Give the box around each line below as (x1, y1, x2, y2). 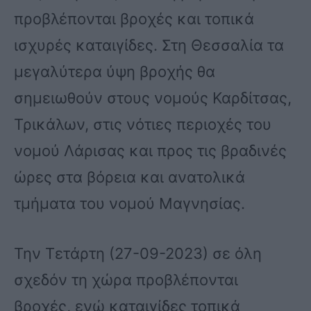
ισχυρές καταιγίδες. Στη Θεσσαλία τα (14, 36, 284, 55)
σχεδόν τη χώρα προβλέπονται (14, 271, 238, 289)
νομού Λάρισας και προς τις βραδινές (14, 142, 287, 160)
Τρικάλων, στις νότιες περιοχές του (14, 115, 271, 134)
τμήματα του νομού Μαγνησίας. (14, 194, 245, 213)
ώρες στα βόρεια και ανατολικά (14, 168, 245, 187)
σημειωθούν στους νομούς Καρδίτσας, (14, 89, 292, 108)
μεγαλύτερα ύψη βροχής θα (14, 62, 215, 81)
